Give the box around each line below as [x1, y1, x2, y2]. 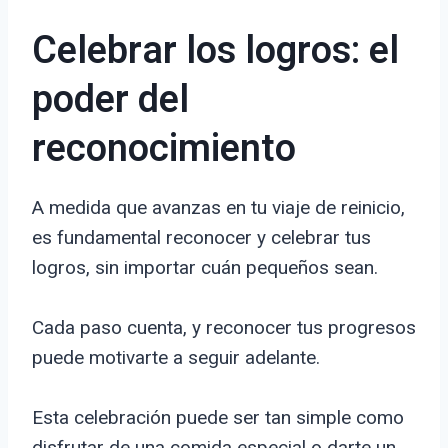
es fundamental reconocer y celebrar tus [32, 226, 371, 250]
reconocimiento [32, 121, 296, 178]
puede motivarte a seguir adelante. [32, 346, 320, 370]
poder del [32, 72, 189, 129]
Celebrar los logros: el [32, 23, 399, 80]
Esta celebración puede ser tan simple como [32, 406, 404, 430]
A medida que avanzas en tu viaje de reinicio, [32, 196, 405, 220]
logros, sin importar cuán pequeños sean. [32, 256, 378, 280]
